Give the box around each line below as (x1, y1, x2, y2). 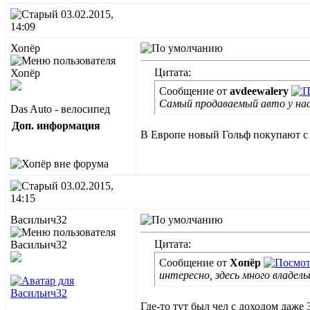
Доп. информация (12, 120, 100, 131)
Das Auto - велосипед (10, 103, 110, 115)
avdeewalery (230, 85, 289, 97)
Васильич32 (10, 214, 67, 226)
